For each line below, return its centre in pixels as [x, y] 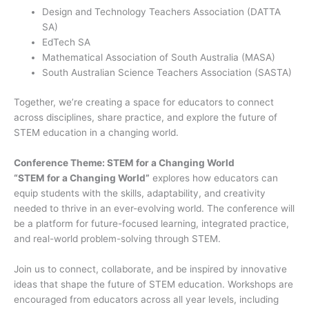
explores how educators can [214, 178]
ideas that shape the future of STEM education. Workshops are [153, 284]
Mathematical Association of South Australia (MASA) [159, 58]
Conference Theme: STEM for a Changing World [124, 162]
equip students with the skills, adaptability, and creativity [140, 193]
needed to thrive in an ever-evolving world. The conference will [154, 208]
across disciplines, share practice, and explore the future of [146, 117]
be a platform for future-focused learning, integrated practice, [151, 223]
